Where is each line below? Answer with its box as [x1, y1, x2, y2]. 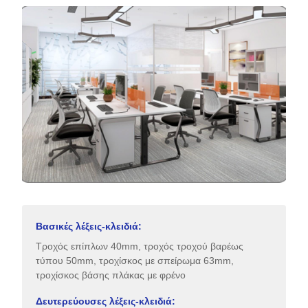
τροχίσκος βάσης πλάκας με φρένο [36, 269, 186, 280]
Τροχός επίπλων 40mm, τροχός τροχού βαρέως [36, 240, 243, 252]
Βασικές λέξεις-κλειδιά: [36, 220, 142, 232]
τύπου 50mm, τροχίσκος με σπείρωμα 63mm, [36, 254, 234, 266]
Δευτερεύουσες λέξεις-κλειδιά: [36, 295, 175, 307]
